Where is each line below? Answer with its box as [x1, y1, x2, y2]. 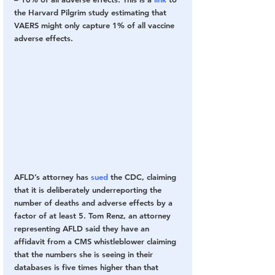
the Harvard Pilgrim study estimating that [14, 7, 169, 18]
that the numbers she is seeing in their [14, 249, 155, 260]
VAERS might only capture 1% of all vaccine [14, 20, 177, 31]
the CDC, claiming [108, 172, 179, 182]
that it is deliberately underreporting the [14, 185, 164, 195]
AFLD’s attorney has [14, 172, 91, 182]
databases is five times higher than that [14, 262, 161, 273]
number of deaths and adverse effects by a [14, 198, 175, 208]
